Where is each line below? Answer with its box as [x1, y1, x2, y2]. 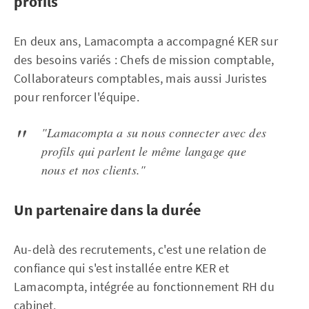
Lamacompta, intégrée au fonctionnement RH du [14, 279, 275, 295]
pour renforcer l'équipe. [14, 89, 139, 106]
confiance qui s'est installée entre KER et [14, 260, 230, 277]
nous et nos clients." [41, 161, 146, 179]
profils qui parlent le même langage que [41, 143, 246, 160]
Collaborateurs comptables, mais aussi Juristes [14, 70, 268, 87]
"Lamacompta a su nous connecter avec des [41, 124, 267, 141]
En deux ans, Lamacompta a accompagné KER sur [14, 33, 278, 50]
